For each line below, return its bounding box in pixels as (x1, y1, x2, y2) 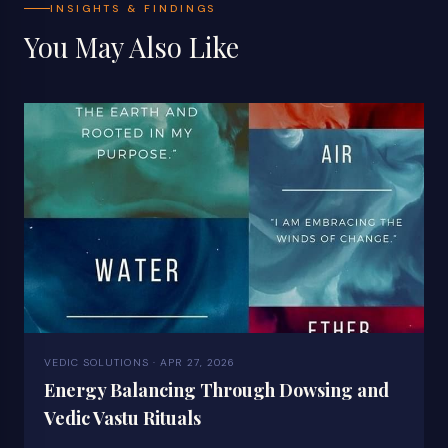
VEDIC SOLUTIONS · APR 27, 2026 (44, 355, 236, 369)
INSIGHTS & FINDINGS (50, 2, 217, 16)
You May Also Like (24, 28, 239, 65)
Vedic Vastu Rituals (44, 405, 201, 430)
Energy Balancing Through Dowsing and (44, 377, 389, 402)
